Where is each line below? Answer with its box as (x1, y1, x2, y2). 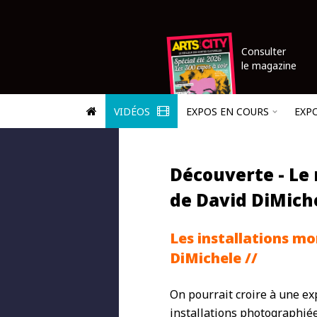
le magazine (241, 59, 296, 72)
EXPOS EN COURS (186, 105, 269, 118)
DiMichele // (170, 248, 258, 267)
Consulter (241, 45, 286, 58)
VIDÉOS (114, 105, 153, 118)
